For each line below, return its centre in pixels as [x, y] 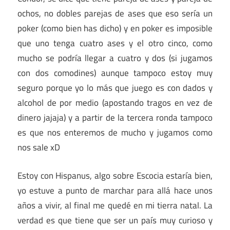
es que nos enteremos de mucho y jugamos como [115, 133]
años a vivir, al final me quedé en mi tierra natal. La [115, 205]
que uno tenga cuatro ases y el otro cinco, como [115, 43]
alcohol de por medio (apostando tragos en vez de [115, 103]
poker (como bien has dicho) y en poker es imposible [115, 28]
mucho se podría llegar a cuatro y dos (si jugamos [115, 58]
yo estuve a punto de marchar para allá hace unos [115, 190]
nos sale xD [39, 148]
